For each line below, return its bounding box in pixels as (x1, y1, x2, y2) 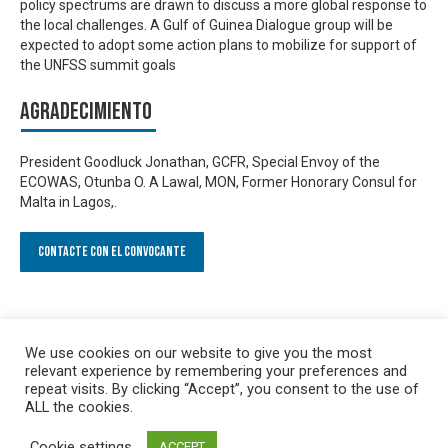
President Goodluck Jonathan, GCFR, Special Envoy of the (20, 153, 380, 170)
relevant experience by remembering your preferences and (25, 362, 407, 380)
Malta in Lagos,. (20, 193, 117, 210)
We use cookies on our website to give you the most (25, 344, 372, 362)
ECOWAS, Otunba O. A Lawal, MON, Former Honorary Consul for (20, 173, 417, 190)
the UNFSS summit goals (20, 57, 176, 74)
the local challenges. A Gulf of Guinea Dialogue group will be (20, 17, 393, 34)
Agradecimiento (20, 97, 152, 127)
